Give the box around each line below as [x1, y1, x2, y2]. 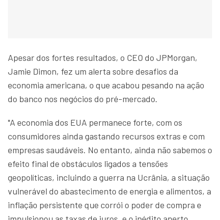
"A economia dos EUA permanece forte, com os [8, 116, 182, 128]
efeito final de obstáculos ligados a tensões [8, 158, 168, 169]
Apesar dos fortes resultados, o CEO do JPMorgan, [8, 52, 197, 63]
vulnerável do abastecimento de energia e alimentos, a [8, 185, 211, 196]
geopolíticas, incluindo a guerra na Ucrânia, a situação [8, 171, 210, 183]
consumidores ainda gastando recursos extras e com [8, 130, 205, 141]
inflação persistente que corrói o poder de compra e [8, 199, 201, 210]
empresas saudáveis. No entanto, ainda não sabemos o [8, 144, 212, 155]
